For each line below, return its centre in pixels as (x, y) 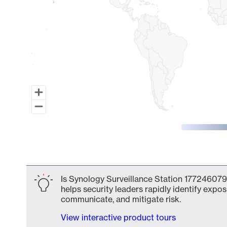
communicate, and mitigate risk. (121, 199)
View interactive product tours (118, 217)
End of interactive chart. (72, 157)
